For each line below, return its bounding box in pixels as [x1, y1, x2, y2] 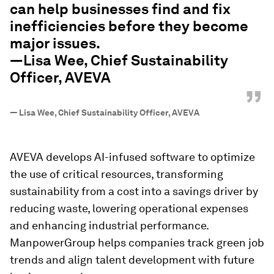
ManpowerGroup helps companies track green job [10, 235, 264, 249]
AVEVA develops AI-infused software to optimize [10, 150, 255, 163]
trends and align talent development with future [10, 253, 254, 266]
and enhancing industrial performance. [10, 218, 209, 232]
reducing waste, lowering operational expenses [10, 201, 248, 215]
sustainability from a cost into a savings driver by [10, 184, 258, 198]
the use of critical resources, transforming [10, 167, 223, 180]
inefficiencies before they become [10, 17, 248, 35]
